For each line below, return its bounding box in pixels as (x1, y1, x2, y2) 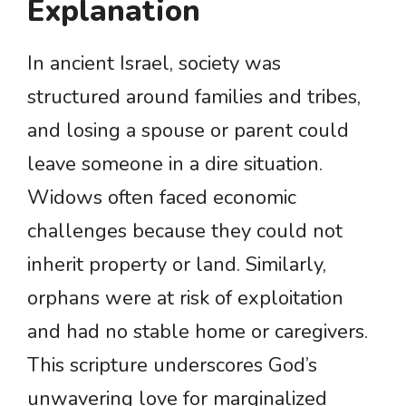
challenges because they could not (27, 217, 343, 246)
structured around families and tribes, (27, 83, 361, 111)
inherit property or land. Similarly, (27, 251, 326, 279)
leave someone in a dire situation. (27, 150, 323, 179)
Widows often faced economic (27, 184, 296, 212)
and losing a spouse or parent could (27, 117, 349, 145)
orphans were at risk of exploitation (27, 285, 343, 313)
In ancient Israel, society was (27, 50, 281, 78)
